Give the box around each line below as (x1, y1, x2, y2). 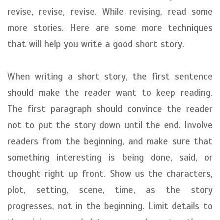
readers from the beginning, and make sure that (7, 136, 213, 147)
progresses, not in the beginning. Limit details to (7, 200, 213, 212)
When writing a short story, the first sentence (7, 71, 213, 82)
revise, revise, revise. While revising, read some (7, 6, 213, 17)
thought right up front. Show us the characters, (7, 168, 213, 179)
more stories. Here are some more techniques (7, 22, 213, 33)
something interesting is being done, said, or (7, 152, 213, 163)
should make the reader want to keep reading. (7, 87, 213, 98)
